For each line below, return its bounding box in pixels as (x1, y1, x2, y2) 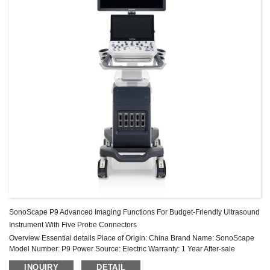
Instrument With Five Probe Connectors (9, 221, 137, 230)
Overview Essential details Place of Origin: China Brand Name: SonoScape (9, 234, 255, 243)
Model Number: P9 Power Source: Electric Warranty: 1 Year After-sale (9, 245, 236, 254)
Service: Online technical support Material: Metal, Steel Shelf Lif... (9, 256, 222, 265)
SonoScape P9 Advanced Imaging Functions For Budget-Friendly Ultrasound (9, 208, 260, 217)
